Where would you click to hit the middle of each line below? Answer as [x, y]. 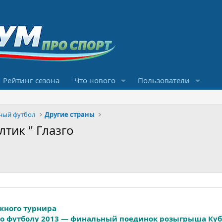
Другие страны [70, 114]
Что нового [95, 80]
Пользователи [164, 80]
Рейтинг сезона [31, 80]
